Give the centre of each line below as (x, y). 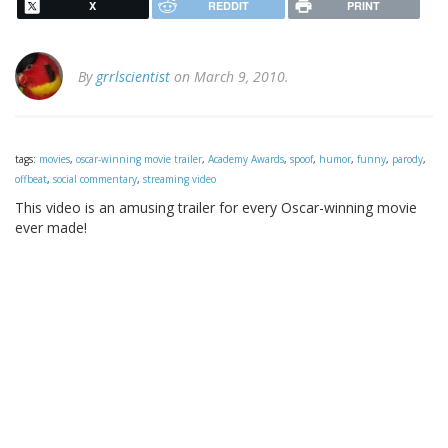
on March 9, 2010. (229, 77)
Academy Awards (246, 159)
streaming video (179, 179)
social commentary (95, 179)
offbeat (31, 179)
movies (54, 159)
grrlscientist (133, 77)
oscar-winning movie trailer (139, 159)
